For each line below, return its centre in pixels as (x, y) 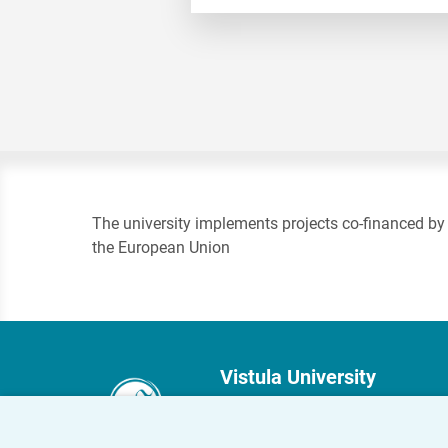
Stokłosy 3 (257, 425)
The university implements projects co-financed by (268, 224)
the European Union (161, 248)
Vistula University (298, 377)
